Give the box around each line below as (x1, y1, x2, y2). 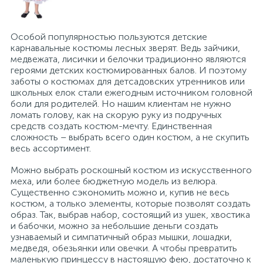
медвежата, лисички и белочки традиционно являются (11, 53, 246, 65)
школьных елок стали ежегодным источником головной (11, 86, 252, 98)
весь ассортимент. (11, 142, 91, 154)
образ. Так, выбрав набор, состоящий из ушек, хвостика (11, 208, 250, 220)
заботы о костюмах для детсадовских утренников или (11, 75, 245, 87)
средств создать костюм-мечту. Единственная (11, 120, 212, 131)
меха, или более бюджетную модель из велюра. (11, 175, 217, 187)
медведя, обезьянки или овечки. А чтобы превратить (11, 242, 237, 254)
